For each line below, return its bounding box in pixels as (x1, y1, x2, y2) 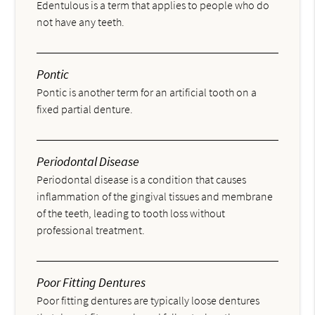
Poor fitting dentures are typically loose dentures (37, 293, 260, 308)
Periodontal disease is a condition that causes (37, 172, 247, 187)
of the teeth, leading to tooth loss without (37, 206, 226, 221)
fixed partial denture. (37, 102, 134, 117)
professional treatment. (37, 223, 146, 238)
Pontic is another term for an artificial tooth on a (37, 85, 257, 100)
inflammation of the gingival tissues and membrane (37, 189, 274, 204)
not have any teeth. (37, 15, 125, 30)
